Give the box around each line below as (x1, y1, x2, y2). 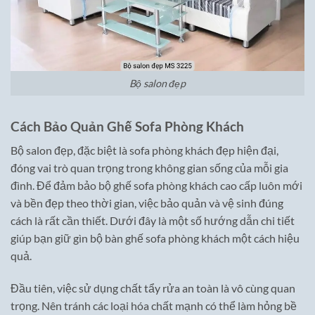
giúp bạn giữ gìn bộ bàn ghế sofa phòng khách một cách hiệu (11, 231, 300, 245)
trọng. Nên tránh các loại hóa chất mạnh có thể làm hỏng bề (11, 298, 297, 312)
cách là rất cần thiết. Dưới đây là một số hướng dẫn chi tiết (11, 214, 295, 228)
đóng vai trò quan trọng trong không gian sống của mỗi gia (11, 161, 288, 175)
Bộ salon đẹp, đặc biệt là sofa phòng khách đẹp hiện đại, (11, 143, 278, 157)
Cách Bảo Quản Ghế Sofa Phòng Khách (11, 117, 244, 134)
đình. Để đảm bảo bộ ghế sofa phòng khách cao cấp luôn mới (11, 179, 302, 193)
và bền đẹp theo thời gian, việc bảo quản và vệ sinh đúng (11, 196, 283, 210)
